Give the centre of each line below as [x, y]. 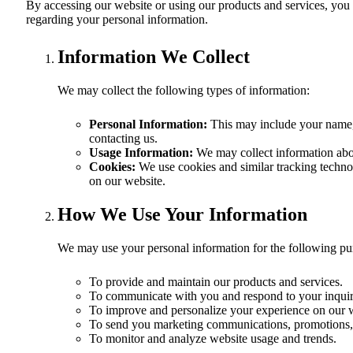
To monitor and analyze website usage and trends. [213, 338]
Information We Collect [154, 56]
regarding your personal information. [117, 19]
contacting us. [123, 138]
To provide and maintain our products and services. [216, 281]
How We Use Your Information [182, 214]
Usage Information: [141, 152]
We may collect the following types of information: [184, 90]
